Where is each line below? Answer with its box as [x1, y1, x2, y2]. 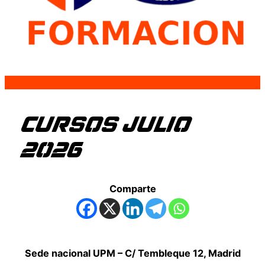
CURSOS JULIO [19, 115, 188, 136]
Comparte [109, 182, 156, 195]
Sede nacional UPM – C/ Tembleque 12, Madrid [24, 247, 241, 260]
